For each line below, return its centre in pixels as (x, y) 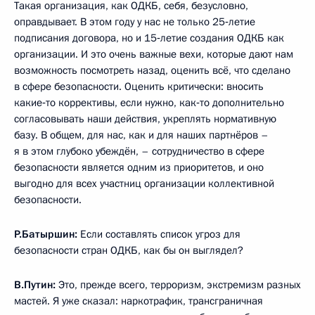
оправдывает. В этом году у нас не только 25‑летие (135, 22)
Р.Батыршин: (46, 234)
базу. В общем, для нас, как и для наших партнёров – (141, 135)
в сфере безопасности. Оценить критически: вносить (139, 86)
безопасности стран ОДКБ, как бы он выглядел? (129, 250)
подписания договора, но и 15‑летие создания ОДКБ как (149, 38)
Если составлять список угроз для (159, 234)
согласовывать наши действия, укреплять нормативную (145, 119)
